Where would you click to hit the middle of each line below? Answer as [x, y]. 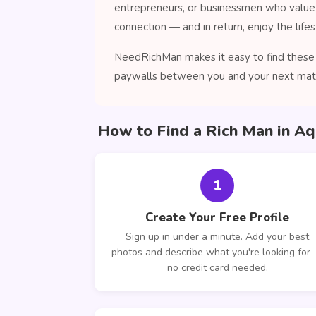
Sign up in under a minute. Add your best [217, 237]
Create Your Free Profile [217, 218]
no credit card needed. [217, 268]
